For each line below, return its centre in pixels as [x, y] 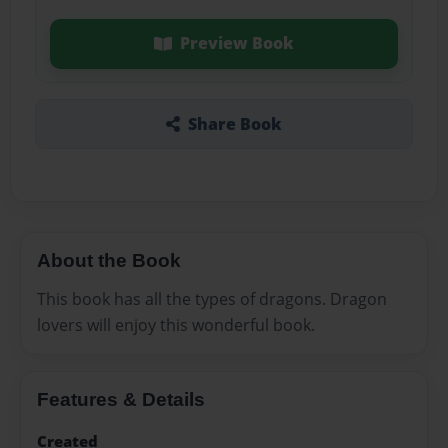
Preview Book [236, 43]
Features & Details [121, 399]
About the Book [109, 260]
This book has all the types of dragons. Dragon [212, 298]
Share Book [234, 123]
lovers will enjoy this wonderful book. [176, 324]
